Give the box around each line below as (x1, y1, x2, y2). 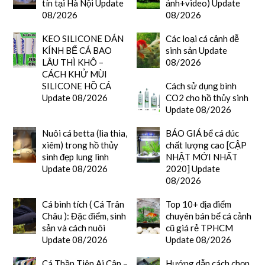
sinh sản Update (165, 45, 227, 56)
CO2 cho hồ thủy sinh (165, 92, 248, 104)
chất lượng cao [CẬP (165, 140, 247, 151)
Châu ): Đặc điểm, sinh (41, 211, 126, 222)
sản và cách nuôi (41, 222, 105, 234)
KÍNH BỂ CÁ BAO (41, 45, 112, 56)
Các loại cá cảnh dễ (165, 33, 239, 44)
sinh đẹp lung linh (41, 151, 109, 163)
